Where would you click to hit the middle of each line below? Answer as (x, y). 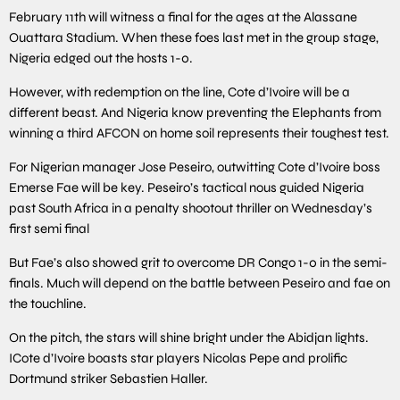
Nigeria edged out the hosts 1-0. (101, 58)
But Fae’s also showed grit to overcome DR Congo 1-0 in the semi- (198, 262)
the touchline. (48, 303)
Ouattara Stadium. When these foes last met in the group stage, (194, 37)
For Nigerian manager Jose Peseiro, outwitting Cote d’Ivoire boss (195, 167)
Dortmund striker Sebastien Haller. (108, 378)
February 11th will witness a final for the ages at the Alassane (183, 17)
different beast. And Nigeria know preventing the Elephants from (195, 112)
